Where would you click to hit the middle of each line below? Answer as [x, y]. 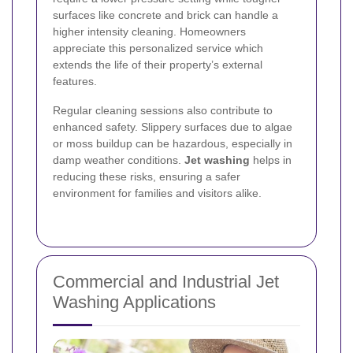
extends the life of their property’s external [158, 65]
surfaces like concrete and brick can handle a [165, 15]
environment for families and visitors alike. [157, 193]
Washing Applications [134, 303]
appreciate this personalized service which [158, 48]
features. [75, 82]
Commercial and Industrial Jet [166, 282]
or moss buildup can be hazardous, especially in [173, 144]
